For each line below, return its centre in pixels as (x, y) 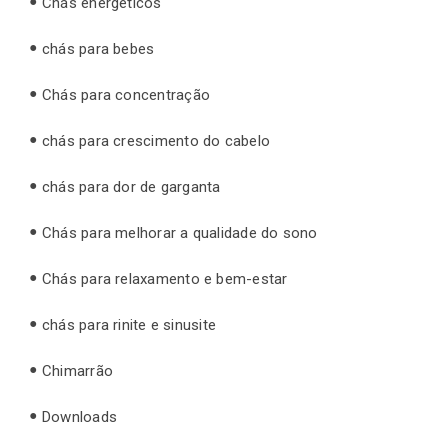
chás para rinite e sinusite (129, 324)
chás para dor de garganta (131, 186)
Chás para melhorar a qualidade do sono (180, 232)
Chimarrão (78, 370)
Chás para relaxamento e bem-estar (165, 278)
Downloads (80, 416)
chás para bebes (98, 48)
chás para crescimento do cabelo (156, 140)
